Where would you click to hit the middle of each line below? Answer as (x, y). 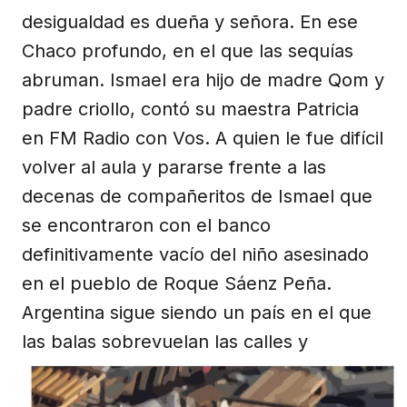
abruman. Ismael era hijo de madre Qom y (203, 79)
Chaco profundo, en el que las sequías (188, 50)
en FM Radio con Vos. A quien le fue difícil (203, 138)
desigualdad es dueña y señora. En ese (190, 21)
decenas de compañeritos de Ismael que (197, 196)
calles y (276, 341)
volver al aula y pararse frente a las (174, 167)
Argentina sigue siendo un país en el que (197, 312)
